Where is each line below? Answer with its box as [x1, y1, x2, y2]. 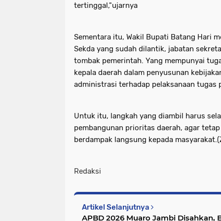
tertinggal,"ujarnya [74, 1, 138, 10]
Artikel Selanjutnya [82, 203, 151, 212]
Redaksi [74, 167, 101, 176]
